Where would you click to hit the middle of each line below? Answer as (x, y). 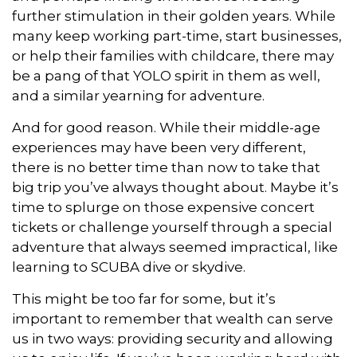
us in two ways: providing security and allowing (173, 339)
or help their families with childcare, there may (173, 56)
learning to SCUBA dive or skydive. (129, 267)
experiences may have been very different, (159, 148)
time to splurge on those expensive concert (163, 208)
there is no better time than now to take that (166, 168)
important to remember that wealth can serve (173, 319)
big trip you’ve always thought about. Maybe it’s (175, 188)
